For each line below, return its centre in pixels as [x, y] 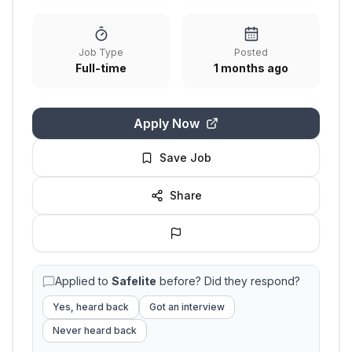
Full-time [101, 68]
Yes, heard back [91, 307]
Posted [251, 52]
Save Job [185, 158]
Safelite [134, 281]
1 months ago [251, 68]
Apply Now [167, 123]
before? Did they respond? [228, 281]
